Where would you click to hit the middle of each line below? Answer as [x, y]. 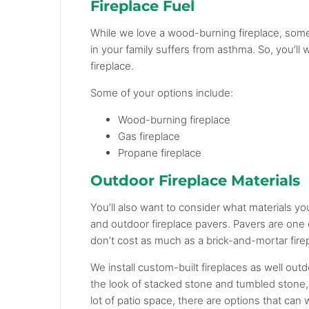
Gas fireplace [149, 137]
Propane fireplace [160, 153]
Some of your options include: [162, 93]
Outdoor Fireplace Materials [196, 181]
